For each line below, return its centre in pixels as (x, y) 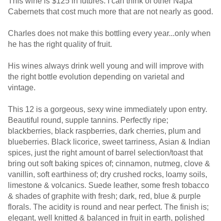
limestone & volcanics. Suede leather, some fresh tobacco (109, 185)
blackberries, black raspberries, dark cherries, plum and (104, 131)
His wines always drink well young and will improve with (106, 66)
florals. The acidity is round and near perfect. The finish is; (108, 207)
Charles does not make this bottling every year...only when (109, 33)
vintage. (23, 88)
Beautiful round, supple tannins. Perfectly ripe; (88, 120)
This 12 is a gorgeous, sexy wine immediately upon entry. (108, 109)
